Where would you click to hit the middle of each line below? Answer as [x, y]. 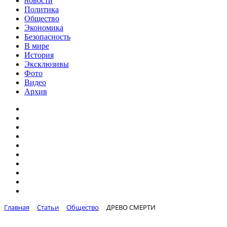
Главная [17, 207]
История [39, 55]
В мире [37, 46]
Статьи [48, 207]
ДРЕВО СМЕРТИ [131, 207]
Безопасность [47, 37]
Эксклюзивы [47, 64]
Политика [42, 9]
